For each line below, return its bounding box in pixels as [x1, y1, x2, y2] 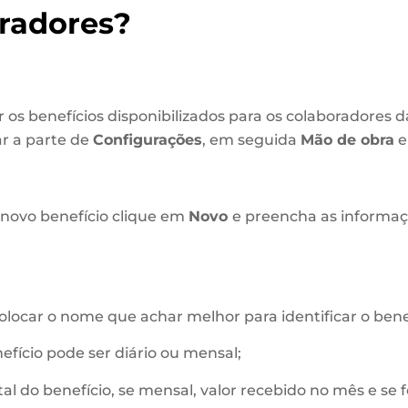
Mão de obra [300, 131, 394, 148]
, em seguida [201, 131, 301, 148]
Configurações [92, 131, 202, 148]
